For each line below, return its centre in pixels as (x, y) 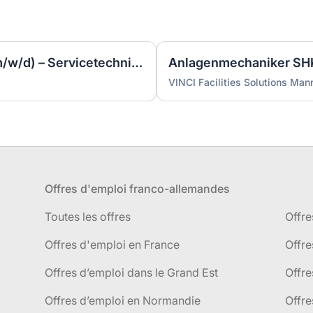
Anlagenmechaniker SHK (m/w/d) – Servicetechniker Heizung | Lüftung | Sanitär (137, 63)
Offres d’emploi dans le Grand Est (131, 272)
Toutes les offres (88, 217)
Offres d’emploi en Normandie (123, 300)
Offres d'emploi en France (112, 245)
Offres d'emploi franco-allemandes (137, 189)
